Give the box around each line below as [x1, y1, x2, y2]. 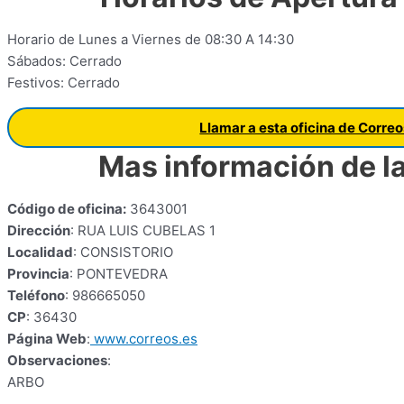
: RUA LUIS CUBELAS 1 [70, 222, 216, 239]
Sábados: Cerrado [7, 52, 122, 69]
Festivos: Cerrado [7, 74, 120, 91]
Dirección [7, 222, 70, 239]
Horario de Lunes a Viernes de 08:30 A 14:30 [7, 31, 294, 48]
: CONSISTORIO [73, 243, 173, 261]
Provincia [7, 265, 69, 282]
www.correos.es [90, 330, 197, 347]
